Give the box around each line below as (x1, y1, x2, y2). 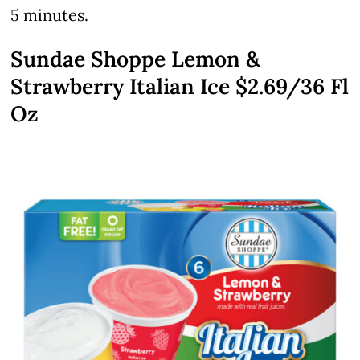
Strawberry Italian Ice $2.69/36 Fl (10, 72, 350, 100)
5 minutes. (10, 4, 89, 25)
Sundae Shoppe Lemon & (10, 44, 261, 72)
